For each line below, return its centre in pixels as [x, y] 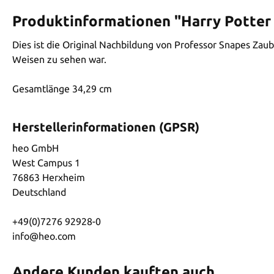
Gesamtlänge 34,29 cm [62, 88]
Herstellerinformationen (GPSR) [106, 127]
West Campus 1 [46, 162]
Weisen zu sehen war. [59, 59]
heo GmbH [35, 148]
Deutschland [39, 192]
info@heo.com [44, 236]
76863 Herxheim [49, 177]
